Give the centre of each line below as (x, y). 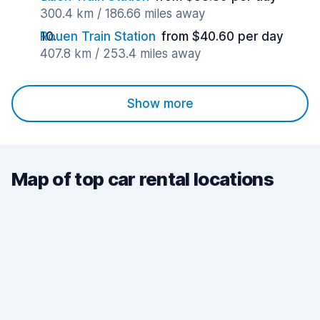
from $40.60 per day (222, 36)
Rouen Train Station (98, 36)
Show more (160, 104)
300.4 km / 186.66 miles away (122, 14)
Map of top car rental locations (142, 179)
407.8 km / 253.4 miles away (120, 54)
